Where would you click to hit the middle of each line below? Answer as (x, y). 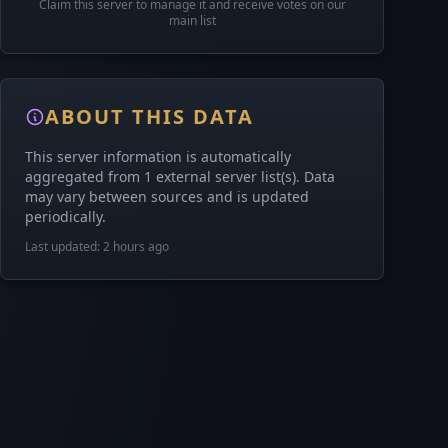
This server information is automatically (158, 156)
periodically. (65, 216)
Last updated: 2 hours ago (97, 246)
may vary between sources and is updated (167, 196)
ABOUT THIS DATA (149, 116)
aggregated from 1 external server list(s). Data (180, 176)
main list (192, 20)
